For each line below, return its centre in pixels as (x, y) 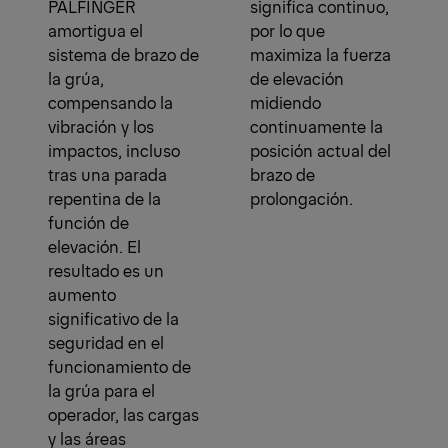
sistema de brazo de (123, 54)
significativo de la (113, 318)
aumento (82, 294)
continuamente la (316, 126)
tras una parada (107, 174)
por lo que (287, 30)
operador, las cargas (123, 414)
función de (88, 222)
